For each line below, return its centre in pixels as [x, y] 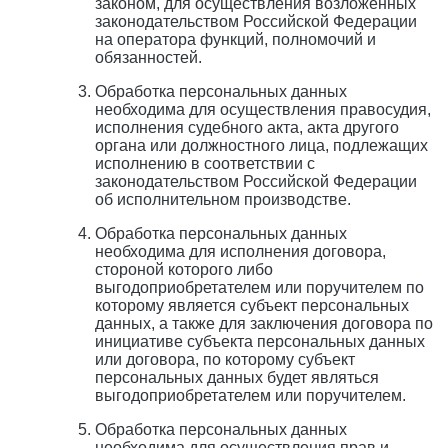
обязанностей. [148, 58]
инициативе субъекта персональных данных [260, 342]
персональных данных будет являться [237, 378]
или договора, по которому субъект [225, 360]
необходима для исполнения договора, [240, 252]
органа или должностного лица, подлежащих [261, 146]
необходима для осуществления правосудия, [263, 110]
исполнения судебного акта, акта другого [247, 128]
